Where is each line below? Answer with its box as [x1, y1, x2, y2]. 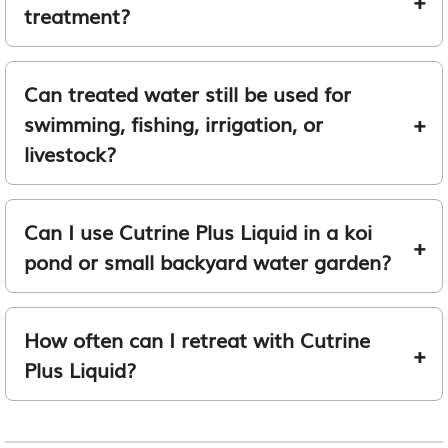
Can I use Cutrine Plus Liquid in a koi [24, 215, 372, 246]
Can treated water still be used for [24, 77, 351, 108]
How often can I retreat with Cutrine [24, 323, 370, 354]
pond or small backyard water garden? [24, 245, 391, 276]
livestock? [24, 137, 116, 168]
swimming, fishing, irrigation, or [24, 107, 323, 138]
